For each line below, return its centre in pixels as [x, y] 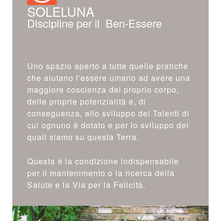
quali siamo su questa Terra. [83, 137]
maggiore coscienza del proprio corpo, [103, 90]
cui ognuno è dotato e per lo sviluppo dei [108, 125]
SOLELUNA [61, 11]
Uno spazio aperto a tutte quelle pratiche [108, 66]
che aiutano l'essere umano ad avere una [109, 78]
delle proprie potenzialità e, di [87, 101]
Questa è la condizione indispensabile [103, 161]
